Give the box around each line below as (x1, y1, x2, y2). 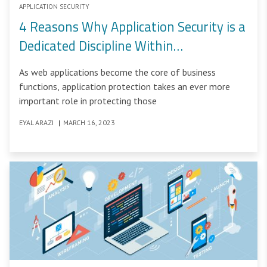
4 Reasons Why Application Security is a (19, 17, 246, 38)
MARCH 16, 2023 (63, 118, 115, 128)
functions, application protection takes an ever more (19, 80, 230, 93)
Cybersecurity (19, 55, 97, 76)
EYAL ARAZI (19, 118, 55, 128)
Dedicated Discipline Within (19, 36, 173, 57)
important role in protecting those (19, 95, 157, 107)
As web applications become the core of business (19, 66, 216, 79)
